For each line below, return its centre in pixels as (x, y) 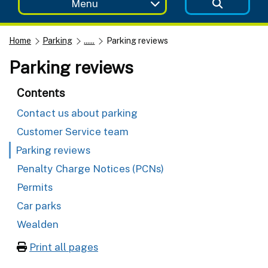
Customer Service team (73, 131)
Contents (41, 92)
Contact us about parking (77, 113)
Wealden (38, 224)
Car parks (39, 205)
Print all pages (64, 247)
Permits (35, 187)
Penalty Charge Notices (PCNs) (90, 168)
